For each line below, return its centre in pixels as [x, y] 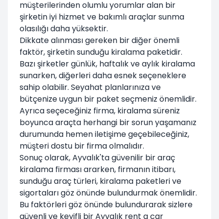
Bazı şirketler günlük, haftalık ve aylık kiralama [107, 64]
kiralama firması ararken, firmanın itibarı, [98, 169]
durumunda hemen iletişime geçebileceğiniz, [104, 134]
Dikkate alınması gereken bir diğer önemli [99, 40]
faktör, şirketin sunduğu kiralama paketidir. [101, 52]
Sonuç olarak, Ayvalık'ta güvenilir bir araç [97, 157]
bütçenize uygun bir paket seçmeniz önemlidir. [108, 99]
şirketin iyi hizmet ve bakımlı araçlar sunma [102, 17]
